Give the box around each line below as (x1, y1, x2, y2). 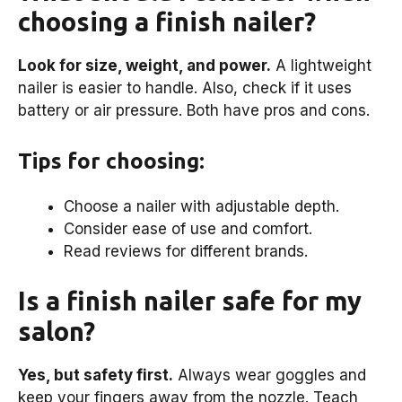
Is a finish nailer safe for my (18, 286, 362, 316)
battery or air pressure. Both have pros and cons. (18, 101, 370, 120)
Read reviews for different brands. (64, 241, 308, 260)
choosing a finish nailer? (18, 7, 316, 37)
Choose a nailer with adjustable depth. (64, 197, 339, 215)
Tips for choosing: (18, 148, 205, 173)
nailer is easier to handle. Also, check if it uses (18, 79, 352, 98)
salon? (18, 317, 95, 346)
